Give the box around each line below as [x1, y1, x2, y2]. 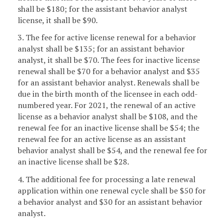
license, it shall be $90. [18, 14, 98, 26]
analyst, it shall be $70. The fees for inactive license [18, 55, 200, 66]
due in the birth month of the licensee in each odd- [18, 88, 198, 100]
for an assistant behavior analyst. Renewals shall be [18, 77, 199, 88]
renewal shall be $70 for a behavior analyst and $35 [18, 66, 200, 77]
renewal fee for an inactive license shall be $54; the [18, 122, 199, 134]
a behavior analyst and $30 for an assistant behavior [18, 196, 202, 208]
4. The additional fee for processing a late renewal [18, 174, 195, 185]
